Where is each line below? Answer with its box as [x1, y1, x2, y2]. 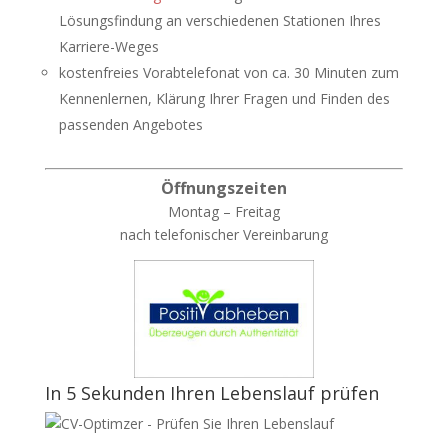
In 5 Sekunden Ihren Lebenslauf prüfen [44, 381, 379, 406]
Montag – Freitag [167, 202, 280, 221]
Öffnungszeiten [160, 177, 287, 199]
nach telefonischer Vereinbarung [119, 225, 328, 244]
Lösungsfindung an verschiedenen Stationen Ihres [58, 11, 381, 30]
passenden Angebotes [58, 115, 203, 134]
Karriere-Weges [58, 37, 159, 56]
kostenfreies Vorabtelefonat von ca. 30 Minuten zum [58, 63, 399, 82]
